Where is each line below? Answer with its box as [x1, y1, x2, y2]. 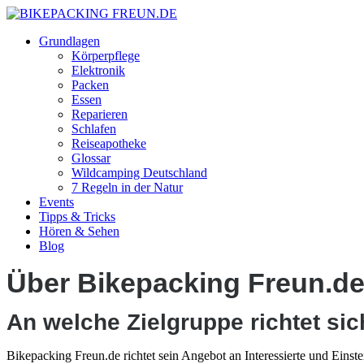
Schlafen [71, 122, 116, 136]
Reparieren [71, 107, 128, 121]
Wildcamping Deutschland [71, 166, 207, 180]
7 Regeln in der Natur [71, 180, 183, 194]
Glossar [71, 151, 110, 165]
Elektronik [71, 63, 125, 77]
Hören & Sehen [39, 224, 119, 238]
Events [39, 195, 74, 209]
